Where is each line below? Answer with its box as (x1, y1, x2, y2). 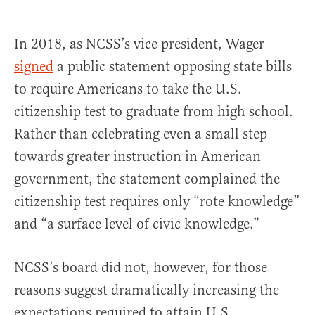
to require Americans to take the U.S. (14, 80, 242, 98)
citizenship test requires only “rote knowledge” (14, 193, 300, 210)
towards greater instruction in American (14, 148, 261, 165)
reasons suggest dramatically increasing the (14, 281, 279, 299)
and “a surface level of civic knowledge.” (14, 215, 259, 233)
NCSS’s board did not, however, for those (14, 259, 267, 276)
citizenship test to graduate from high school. (14, 103, 293, 120)
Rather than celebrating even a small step (14, 125, 267, 143)
